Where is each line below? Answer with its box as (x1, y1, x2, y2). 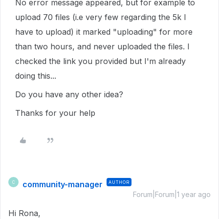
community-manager (22, 179, 103, 189)
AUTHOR (109, 179, 130, 185)
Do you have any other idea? (15, 89, 123, 99)
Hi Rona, (8, 208, 43, 218)
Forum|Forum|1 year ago (133, 190, 211, 198)
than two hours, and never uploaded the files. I (15, 42, 190, 51)
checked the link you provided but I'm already (15, 56, 186, 66)
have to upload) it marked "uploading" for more (15, 27, 193, 37)
